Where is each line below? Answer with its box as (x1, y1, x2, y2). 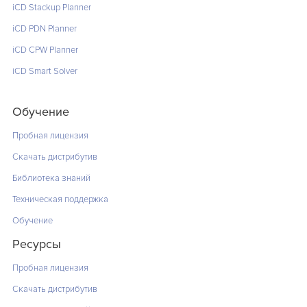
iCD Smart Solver (12, 66, 77, 77)
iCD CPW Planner (12, 45, 78, 56)
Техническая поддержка (12, 194, 108, 206)
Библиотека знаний (12, 173, 90, 184)
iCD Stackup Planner (12, 2, 91, 14)
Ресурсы (12, 236, 61, 252)
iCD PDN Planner (12, 23, 77, 35)
